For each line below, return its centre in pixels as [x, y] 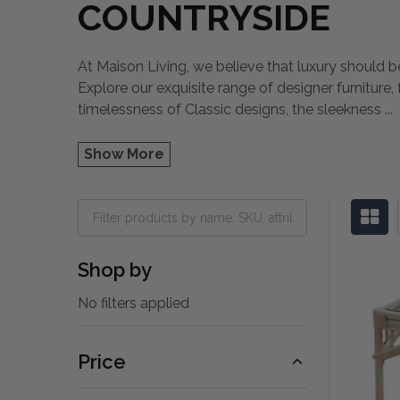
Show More [124, 154]
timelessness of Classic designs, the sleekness [231, 109]
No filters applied [133, 303]
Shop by [115, 269]
